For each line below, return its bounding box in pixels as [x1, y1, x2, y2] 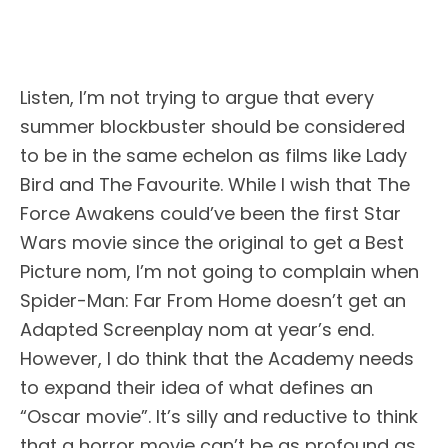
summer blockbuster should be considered [20, 113, 405, 139]
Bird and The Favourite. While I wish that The [20, 171, 410, 197]
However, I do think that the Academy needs [20, 345, 414, 371]
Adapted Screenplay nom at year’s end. [20, 316, 374, 342]
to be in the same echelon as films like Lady [20, 142, 407, 168]
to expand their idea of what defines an [20, 374, 373, 400]
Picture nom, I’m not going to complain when [20, 258, 419, 284]
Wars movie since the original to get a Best [20, 229, 404, 255]
